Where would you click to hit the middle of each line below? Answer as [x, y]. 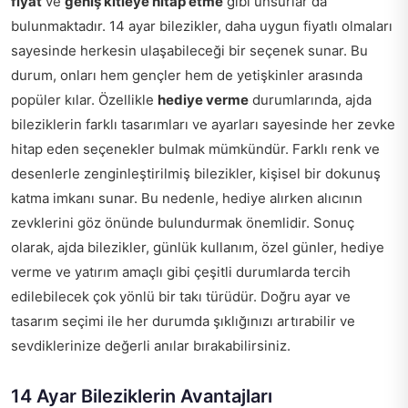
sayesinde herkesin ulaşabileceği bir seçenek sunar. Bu [189, 51]
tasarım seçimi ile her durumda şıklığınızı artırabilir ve [183, 321]
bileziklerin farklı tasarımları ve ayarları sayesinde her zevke [203, 124]
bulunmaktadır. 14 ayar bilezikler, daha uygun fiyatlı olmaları [202, 26]
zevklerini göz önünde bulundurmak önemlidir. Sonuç [183, 223]
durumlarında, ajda [310, 100]
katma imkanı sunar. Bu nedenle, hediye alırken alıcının [187, 198]
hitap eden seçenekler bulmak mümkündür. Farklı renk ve [195, 149]
